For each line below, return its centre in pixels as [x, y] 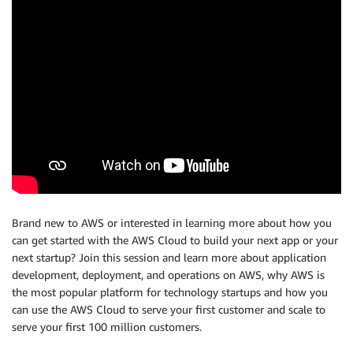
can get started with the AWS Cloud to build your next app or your [175, 240]
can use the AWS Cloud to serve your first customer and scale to [169, 309]
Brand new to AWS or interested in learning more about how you [172, 222]
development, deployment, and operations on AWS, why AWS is [168, 274]
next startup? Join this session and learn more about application [169, 257]
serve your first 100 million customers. [107, 326]
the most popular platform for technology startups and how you [170, 292]
